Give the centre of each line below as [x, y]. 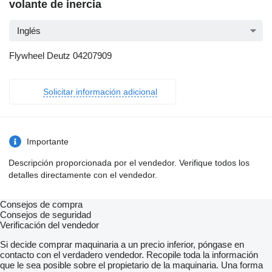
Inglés [29, 31]
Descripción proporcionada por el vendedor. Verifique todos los [129, 163]
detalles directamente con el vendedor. [83, 175]
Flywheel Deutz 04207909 [60, 56]
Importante [48, 142]
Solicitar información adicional [100, 92]
